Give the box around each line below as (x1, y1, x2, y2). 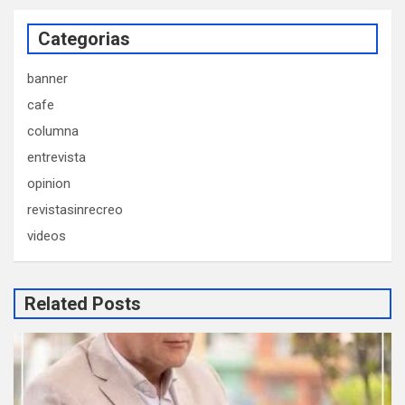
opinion (27, 175, 71, 193)
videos (27, 228, 66, 245)
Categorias (38, 28, 130, 51)
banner (27, 71, 68, 88)
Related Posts (24, 293, 141, 316)
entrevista (27, 149, 86, 166)
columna (27, 123, 79, 140)
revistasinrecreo (27, 202, 123, 219)
